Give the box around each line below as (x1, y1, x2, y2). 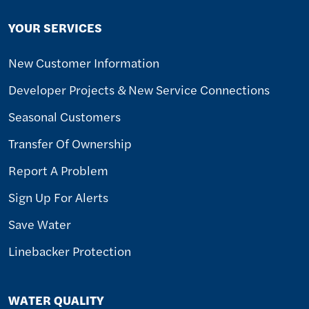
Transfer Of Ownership (8, 134, 132, 152)
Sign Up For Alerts (8, 188, 108, 206)
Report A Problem (8, 161, 108, 179)
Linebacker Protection (8, 241, 131, 259)
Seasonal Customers (8, 107, 121, 125)
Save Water (8, 215, 71, 232)
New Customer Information (8, 53, 159, 71)
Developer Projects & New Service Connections (8, 80, 270, 98)
